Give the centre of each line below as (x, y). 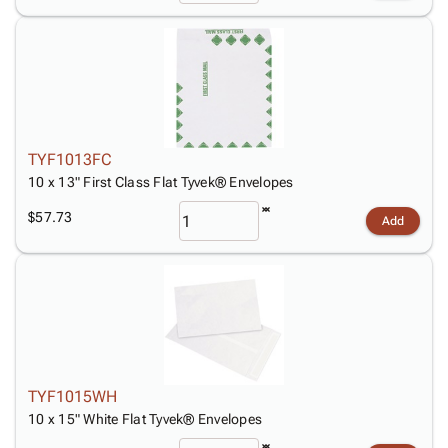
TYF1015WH (72, 396)
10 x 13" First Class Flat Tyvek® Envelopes (161, 182)
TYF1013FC (70, 159)
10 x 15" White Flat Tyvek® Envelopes (145, 419)
